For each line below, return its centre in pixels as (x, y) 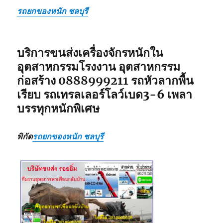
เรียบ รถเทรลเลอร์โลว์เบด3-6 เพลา (105, 94)
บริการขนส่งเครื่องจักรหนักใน (90, 52)
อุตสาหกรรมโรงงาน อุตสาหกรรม (99, 66)
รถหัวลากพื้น (161, 80)
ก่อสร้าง (38, 80)
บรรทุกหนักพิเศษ (58, 108)
